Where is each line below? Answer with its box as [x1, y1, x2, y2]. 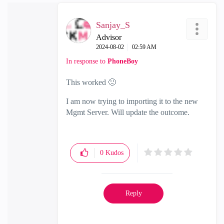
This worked [66, 78, 108, 86]
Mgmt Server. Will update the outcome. [66, 108, 189, 116]
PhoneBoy [107, 57, 138, 65]
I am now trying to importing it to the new [66, 97, 198, 105]
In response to [66, 57, 107, 65]
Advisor [96, 33, 121, 41]
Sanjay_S [96, 20, 130, 30]
